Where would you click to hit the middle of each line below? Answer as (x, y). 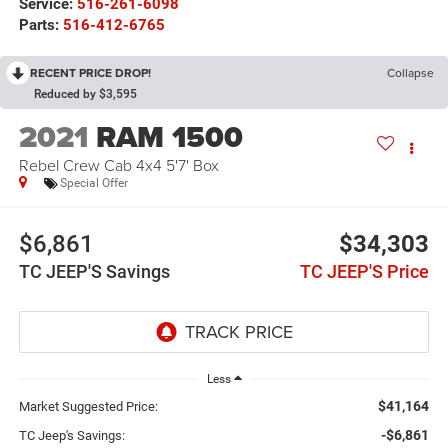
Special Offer (93, 183)
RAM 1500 (169, 137)
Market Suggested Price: (88, 406)
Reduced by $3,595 (85, 94)
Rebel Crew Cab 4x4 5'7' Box (118, 165)
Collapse (410, 73)
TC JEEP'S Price (365, 271)
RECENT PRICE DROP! (90, 73)
